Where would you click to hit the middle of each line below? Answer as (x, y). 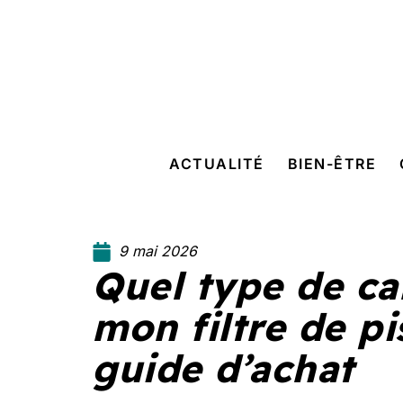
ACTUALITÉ (217, 164)
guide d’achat (223, 368)
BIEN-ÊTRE (332, 164)
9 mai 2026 (158, 251)
